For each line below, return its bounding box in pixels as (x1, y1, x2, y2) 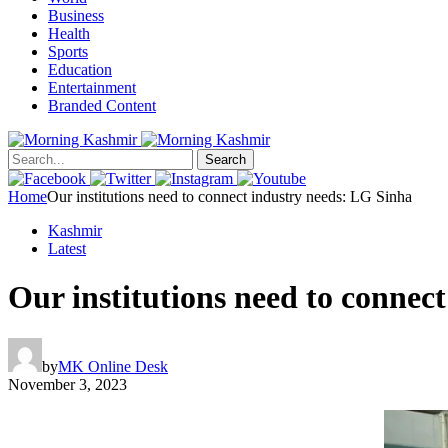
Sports (48, 43, 88, 60)
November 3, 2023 (8, 375, 127, 393)
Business (48, 7, 104, 24)
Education (48, 61, 112, 78)
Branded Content (48, 97, 156, 114)
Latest (48, 240, 86, 257)
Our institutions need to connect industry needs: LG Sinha (47, 188, 412, 205)
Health (48, 25, 90, 42)
